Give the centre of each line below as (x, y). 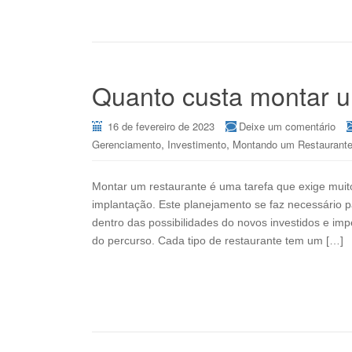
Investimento (197, 144)
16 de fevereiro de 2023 (161, 126)
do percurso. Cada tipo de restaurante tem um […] (218, 240)
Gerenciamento (126, 144)
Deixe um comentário (287, 126)
